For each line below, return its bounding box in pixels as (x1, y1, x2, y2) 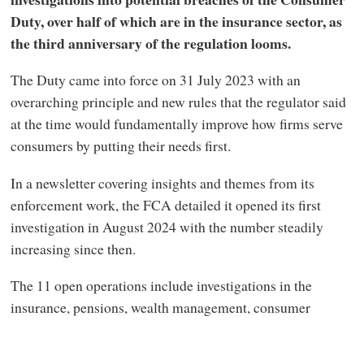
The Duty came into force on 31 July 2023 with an (10, 70, 301, 90)
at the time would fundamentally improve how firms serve (10, 114, 343, 134)
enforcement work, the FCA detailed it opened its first (10, 194, 321, 214)
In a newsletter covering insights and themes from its (10, 172, 314, 193)
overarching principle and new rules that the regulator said (10, 92, 346, 112)
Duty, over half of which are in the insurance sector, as (10, 10, 342, 32)
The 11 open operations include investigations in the (10, 275, 312, 296)
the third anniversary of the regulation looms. (10, 32, 291, 54)
